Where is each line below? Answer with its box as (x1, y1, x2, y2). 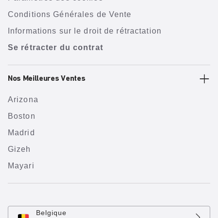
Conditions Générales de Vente (8, 10, 132, 19)
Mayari (8, 162, 35, 170)
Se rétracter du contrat (8, 43, 103, 52)
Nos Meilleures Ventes (8, 75, 86, 83)
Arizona (8, 95, 38, 104)
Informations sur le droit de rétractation (8, 27, 162, 36)
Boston (8, 112, 36, 121)
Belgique (36, 209, 67, 217)
